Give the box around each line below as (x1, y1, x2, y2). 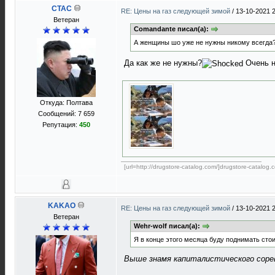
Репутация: (42, 121, 79, 128)
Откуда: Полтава (39, 99, 93, 106)
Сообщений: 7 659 (37, 110, 95, 117)
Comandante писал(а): (134, 25, 211, 33)
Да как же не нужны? (124, 58, 202, 68)
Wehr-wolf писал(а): (134, 222, 202, 230)
